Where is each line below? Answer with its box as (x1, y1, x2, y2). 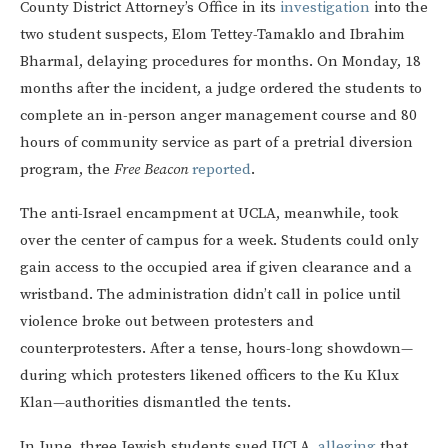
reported (192, 160, 251, 180)
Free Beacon (114, 160, 188, 180)
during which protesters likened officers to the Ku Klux (20, 366, 399, 386)
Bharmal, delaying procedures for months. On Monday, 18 (20, 52, 421, 72)
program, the (20, 160, 114, 180)
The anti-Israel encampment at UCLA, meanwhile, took (20, 204, 398, 224)
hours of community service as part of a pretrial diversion (20, 133, 413, 153)
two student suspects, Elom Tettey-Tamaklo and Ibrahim (20, 25, 405, 45)
